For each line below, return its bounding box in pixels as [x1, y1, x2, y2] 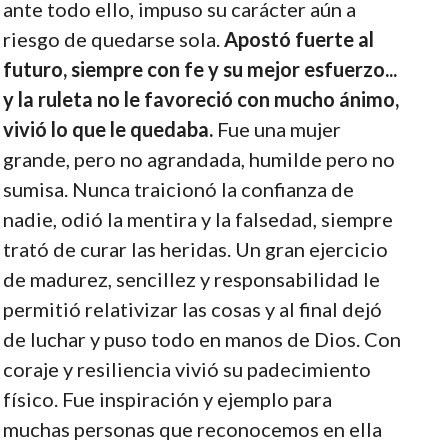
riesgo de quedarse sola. [2, 26, 224, 51]
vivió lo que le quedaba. [2, 116, 213, 141]
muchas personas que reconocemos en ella [2, 416, 382, 441]
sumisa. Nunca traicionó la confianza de [2, 176, 354, 201]
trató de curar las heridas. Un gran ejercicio [2, 236, 388, 261]
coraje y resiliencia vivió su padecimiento [2, 356, 371, 381]
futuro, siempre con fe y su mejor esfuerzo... [2, 56, 397, 81]
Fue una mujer [212, 116, 341, 141]
